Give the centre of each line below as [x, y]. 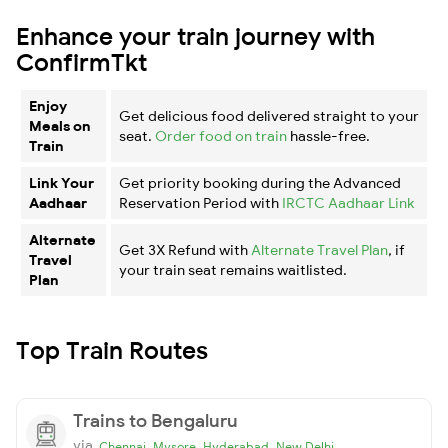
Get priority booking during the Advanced [260, 182]
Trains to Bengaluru [155, 420]
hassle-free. [328, 135]
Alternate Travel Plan [319, 249]
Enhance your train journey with [195, 35]
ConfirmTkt [81, 61]
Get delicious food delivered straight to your [269, 115]
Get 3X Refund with [185, 249]
